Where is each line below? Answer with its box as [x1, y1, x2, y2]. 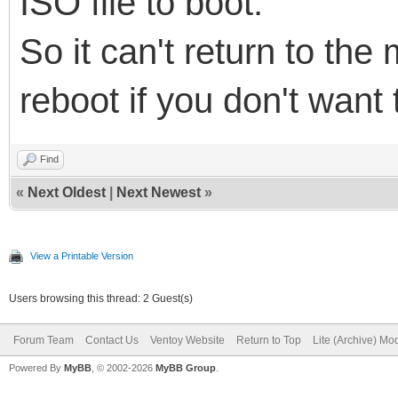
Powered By [9, 362, 64, 373]
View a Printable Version [30, 250, 133, 261]
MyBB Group [155, 362, 216, 373]
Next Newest [116, 184, 201, 200]
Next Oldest [28, 184, 106, 200]
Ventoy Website [150, 333, 225, 346]
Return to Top [236, 333, 301, 346]
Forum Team [13, 333, 74, 346]
